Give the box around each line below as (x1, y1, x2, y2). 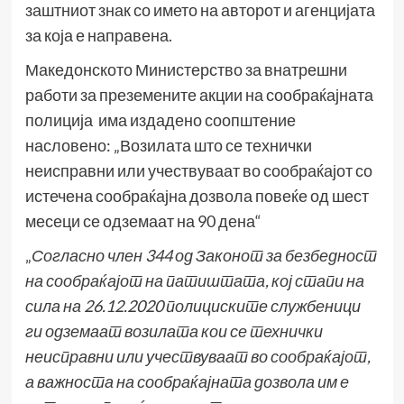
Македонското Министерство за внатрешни (24, 60, 347, 80)
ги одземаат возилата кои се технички (24, 321, 323, 342)
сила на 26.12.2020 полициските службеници (24, 296, 361, 317)
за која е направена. (24, 25, 172, 46)
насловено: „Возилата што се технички (24, 135, 312, 156)
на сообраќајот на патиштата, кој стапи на (24, 271, 364, 291)
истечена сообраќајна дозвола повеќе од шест (24, 186, 369, 207)
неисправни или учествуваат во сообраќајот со (24, 161, 372, 181)
